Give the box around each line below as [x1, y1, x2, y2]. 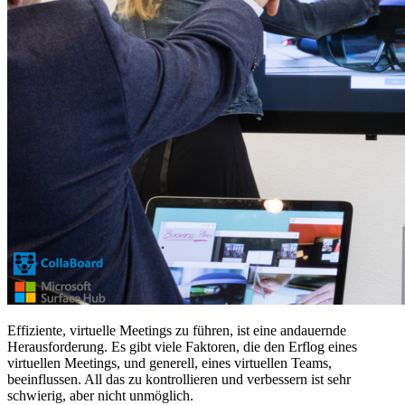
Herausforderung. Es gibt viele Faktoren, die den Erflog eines [7, 339, 357, 355]
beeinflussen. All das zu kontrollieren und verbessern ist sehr [7, 372, 351, 388]
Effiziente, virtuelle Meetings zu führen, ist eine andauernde [7, 323, 346, 339]
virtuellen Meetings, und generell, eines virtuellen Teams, [7, 355, 332, 372]
